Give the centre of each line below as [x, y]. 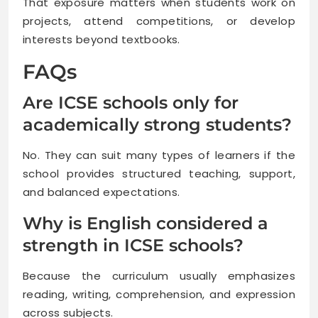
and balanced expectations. [102, 192]
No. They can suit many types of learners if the [159, 155]
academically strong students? [157, 124]
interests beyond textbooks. [102, 39]
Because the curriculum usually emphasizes [159, 275]
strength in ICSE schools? [133, 245]
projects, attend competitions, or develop [159, 21]
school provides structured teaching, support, [159, 173]
